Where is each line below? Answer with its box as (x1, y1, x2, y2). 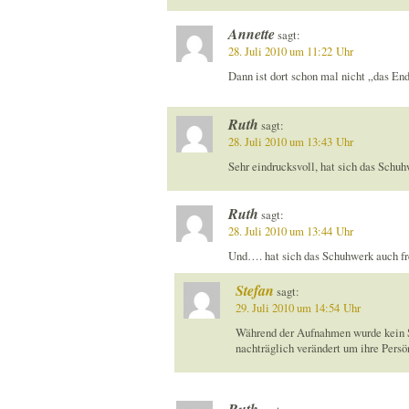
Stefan (235, 280, 274, 301)
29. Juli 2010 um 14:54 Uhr (235, 300, 361, 317)
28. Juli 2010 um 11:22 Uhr (227, 44, 353, 60)
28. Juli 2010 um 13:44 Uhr (227, 224, 353, 240)
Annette (227, 24, 275, 45)
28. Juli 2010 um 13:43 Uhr (227, 133, 353, 150)
